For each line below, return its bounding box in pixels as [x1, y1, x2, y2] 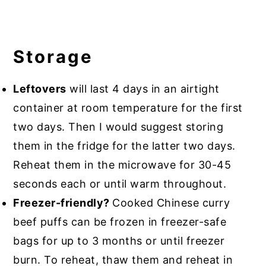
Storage [13, 46, 93, 68]
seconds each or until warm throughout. [13, 178, 227, 191]
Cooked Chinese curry [112, 197, 230, 210]
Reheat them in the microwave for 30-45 [13, 159, 232, 172]
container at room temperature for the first [13, 102, 243, 115]
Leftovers [13, 83, 66, 96]
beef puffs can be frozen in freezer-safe [13, 216, 227, 229]
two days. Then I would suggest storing [13, 121, 224, 134]
